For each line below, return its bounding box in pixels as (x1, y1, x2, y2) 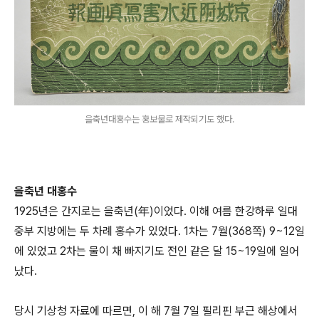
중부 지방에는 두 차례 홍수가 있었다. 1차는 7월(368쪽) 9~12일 (14, 224, 305, 238)
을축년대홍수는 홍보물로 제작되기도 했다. (85, 114, 234, 125)
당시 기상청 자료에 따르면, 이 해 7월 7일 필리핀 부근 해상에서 (14, 304, 298, 318)
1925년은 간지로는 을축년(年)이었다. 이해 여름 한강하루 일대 (14, 204, 298, 218)
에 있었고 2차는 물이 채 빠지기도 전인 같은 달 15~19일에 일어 (14, 244, 299, 258)
